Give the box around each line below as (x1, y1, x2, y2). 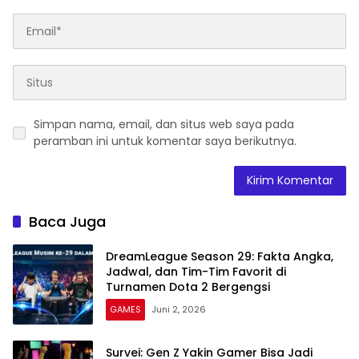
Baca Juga (29, 212, 106, 232)
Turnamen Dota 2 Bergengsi (106, 278, 270, 295)
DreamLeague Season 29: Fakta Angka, (106, 248, 333, 264)
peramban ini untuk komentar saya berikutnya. (34, 133, 296, 150)
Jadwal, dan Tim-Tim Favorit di (106, 263, 286, 280)
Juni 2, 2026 (151, 302, 206, 316)
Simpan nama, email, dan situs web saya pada (34, 116, 294, 133)
